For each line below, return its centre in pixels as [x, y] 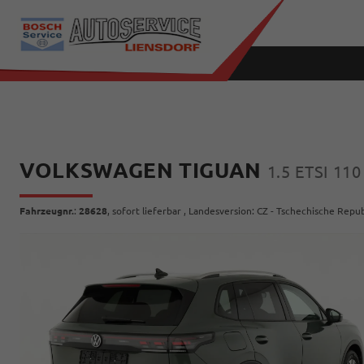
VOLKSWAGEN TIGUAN [143, 170]
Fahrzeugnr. [47, 211]
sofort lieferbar [147, 211]
